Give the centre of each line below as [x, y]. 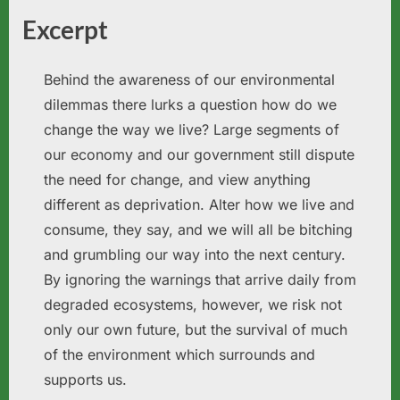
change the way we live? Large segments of [192, 129]
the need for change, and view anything [177, 179]
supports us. [85, 379]
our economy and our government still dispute [199, 154]
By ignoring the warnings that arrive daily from [200, 279]
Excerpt [65, 30]
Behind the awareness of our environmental [189, 79]
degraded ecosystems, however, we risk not [193, 304]
